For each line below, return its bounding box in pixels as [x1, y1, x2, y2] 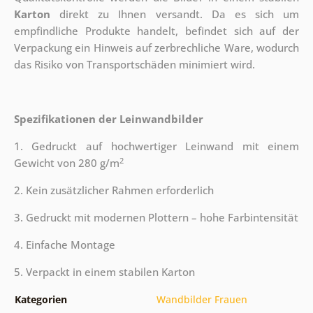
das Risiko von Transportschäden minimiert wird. [13, 57, 255, 72]
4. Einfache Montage [13, 238, 115, 252]
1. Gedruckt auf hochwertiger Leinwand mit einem [13, 139, 300, 154]
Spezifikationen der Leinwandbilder [13, 112, 203, 126]
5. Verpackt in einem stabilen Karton [13, 265, 195, 279]
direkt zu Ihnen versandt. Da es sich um [50, 7, 300, 22]
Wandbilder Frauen [156, 293, 247, 307]
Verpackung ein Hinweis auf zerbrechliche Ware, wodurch [13, 41, 300, 55]
